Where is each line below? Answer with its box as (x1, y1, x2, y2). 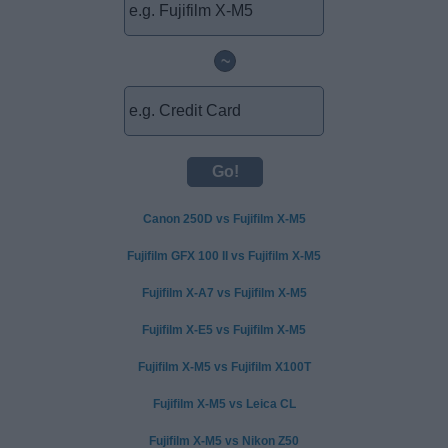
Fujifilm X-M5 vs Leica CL (152, 397, 296, 412)
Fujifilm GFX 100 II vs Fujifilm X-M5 (127, 249, 321, 264)
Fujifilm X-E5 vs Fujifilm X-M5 (142, 323, 306, 338)
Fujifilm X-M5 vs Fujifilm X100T (137, 360, 311, 375)
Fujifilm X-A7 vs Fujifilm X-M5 (141, 286, 307, 301)
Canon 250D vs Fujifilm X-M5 (142, 212, 306, 227)
